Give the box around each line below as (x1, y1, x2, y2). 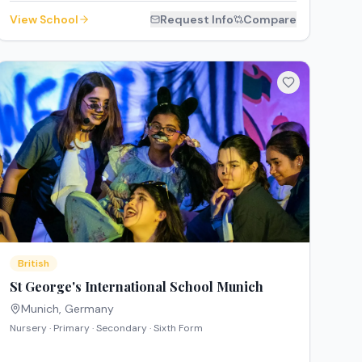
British (17, 257, 49, 271)
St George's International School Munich (9, 278, 263, 296)
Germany (64, 301, 114, 317)
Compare (242, 12, 297, 27)
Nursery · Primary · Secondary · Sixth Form (9, 322, 203, 335)
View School (9, 12, 78, 27)
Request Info (159, 12, 234, 27)
